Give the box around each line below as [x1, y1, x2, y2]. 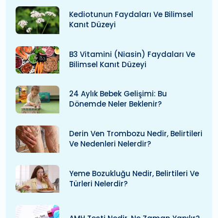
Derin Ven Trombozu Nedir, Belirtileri [69, 128, 202, 139]
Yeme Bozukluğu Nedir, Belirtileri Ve [69, 168, 199, 179]
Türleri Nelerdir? [69, 178, 127, 189]
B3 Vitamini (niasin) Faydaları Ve [69, 49, 195, 59]
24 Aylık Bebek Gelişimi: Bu [69, 89, 167, 99]
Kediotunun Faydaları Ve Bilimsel [69, 9, 193, 20]
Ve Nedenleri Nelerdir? [69, 138, 151, 149]
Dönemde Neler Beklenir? [69, 99, 162, 109]
